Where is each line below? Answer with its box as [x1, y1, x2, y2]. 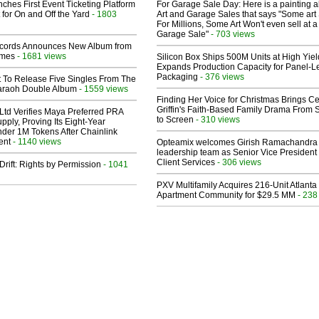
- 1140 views [11, 137, 61, 147]
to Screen [157, 115, 194, 125]
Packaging [157, 72, 198, 83]
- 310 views [194, 115, 240, 125]
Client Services [157, 157, 215, 168]
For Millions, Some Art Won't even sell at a [157, 19, 318, 30]
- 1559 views [77, 84, 128, 94]
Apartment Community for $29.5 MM [157, 190, 296, 201]
